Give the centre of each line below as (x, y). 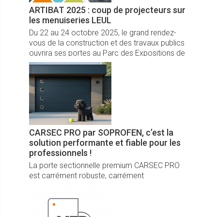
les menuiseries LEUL (70, 20)
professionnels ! (60, 153)
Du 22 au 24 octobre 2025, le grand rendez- (103, 32)
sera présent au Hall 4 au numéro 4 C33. (97, 73)
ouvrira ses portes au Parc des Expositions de (107, 53)
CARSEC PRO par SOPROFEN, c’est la (101, 132)
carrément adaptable (65, 196)
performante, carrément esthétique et (93, 186)
